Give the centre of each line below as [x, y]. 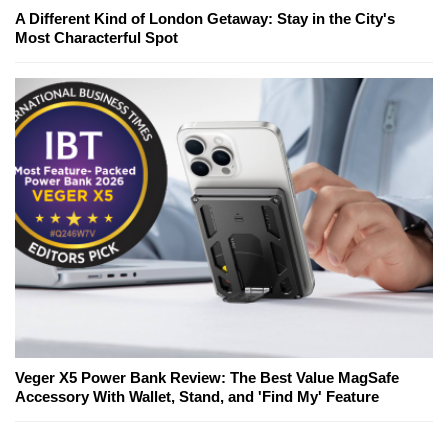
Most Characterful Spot [96, 38]
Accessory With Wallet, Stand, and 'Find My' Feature [197, 397]
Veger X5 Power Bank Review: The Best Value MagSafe [207, 378]
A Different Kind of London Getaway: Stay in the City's [205, 19]
